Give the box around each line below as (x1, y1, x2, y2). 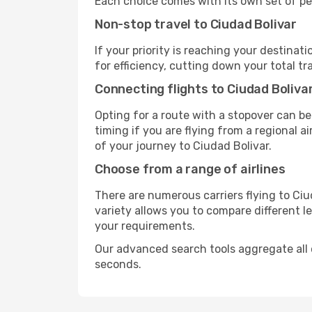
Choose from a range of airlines (95, 162, 286, 177)
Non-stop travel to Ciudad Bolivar (95, 17, 297, 32)
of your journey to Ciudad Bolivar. (95, 139, 272, 153)
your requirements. (95, 219, 195, 233)
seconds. (95, 258, 141, 271)
